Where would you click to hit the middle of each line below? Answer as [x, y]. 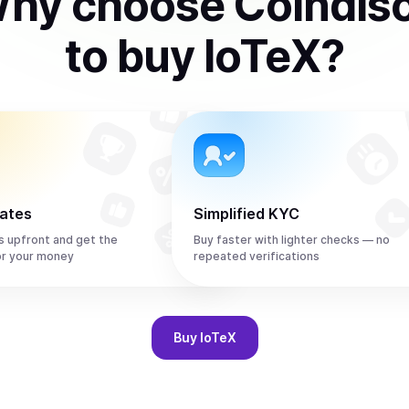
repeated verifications [257, 256]
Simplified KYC [246, 214]
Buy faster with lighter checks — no [292, 240]
